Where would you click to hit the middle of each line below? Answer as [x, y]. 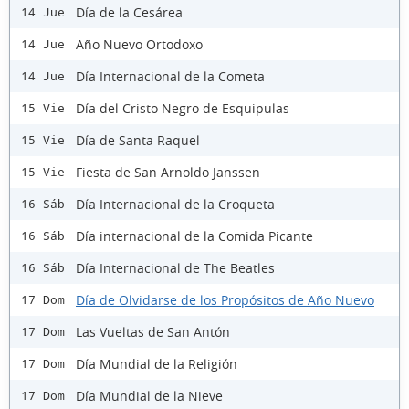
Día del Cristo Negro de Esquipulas [183, 108]
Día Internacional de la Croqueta [175, 204]
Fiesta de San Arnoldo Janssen [168, 172]
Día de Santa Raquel [138, 140]
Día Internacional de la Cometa [170, 76]
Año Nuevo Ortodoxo [139, 44]
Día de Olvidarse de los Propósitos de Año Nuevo [225, 299]
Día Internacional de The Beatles [175, 267]
